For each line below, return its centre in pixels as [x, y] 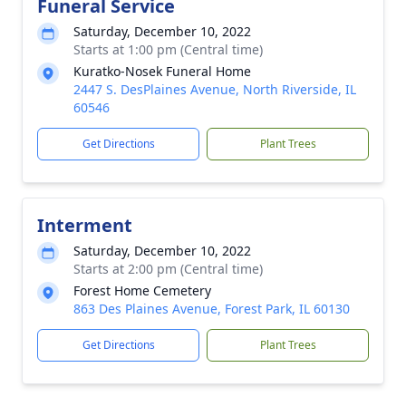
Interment [85, 225]
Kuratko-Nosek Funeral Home [162, 71]
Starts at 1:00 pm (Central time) [168, 49]
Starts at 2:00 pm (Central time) [168, 269]
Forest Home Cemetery [142, 290]
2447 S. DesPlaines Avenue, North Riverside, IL [215, 89]
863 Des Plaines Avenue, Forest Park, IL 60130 [212, 309]
